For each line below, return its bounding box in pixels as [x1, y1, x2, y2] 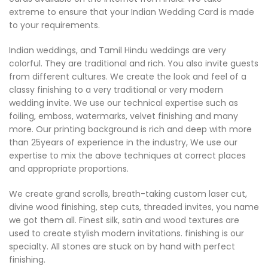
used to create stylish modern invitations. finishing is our [9, 227, 244, 239]
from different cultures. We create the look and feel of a [9, 71, 246, 83]
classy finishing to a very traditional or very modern [9, 84, 223, 96]
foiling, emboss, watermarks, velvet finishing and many [9, 110, 238, 122]
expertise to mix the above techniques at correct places [9, 150, 246, 162]
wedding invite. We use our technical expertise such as [9, 97, 238, 109]
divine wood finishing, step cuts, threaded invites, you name [9, 201, 259, 213]
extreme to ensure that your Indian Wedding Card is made [9, 6, 254, 18]
